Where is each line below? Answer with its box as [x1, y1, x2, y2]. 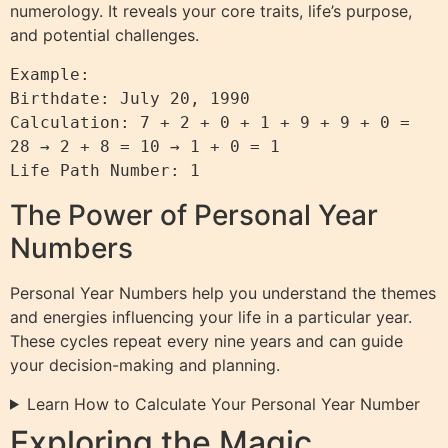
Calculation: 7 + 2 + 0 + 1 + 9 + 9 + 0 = [10, 113, 410, 133]
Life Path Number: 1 [10, 161, 200, 181]
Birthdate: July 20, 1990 [10, 89, 250, 109]
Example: [10, 65, 100, 85]
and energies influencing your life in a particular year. [10, 307, 412, 328]
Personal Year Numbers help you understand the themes [10, 283, 436, 304]
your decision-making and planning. [10, 355, 280, 376]
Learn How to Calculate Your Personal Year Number [26, 393, 420, 414]
